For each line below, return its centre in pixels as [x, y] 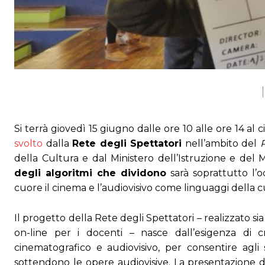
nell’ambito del [221, 144]
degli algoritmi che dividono [90, 173]
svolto [28, 144]
